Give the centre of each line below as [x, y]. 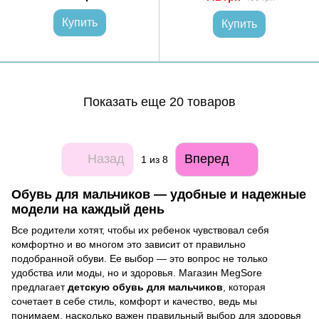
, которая [244, 287]
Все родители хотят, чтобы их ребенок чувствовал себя [140, 230]
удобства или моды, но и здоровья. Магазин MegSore [137, 273]
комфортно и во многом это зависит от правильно [129, 245]
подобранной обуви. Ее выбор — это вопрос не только [140, 259]
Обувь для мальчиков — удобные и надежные [159, 194]
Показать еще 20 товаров [159, 102]
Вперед [206, 159]
